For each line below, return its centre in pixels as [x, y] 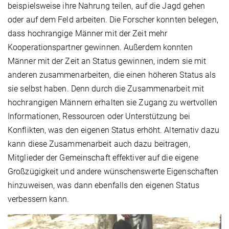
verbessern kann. [39, 199]
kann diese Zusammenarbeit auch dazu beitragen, [99, 144]
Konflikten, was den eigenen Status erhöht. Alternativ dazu [113, 130]
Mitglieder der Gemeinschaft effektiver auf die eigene [103, 158]
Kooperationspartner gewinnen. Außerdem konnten [100, 48]
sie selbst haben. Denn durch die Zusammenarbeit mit [106, 89]
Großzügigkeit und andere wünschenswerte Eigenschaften [113, 172]
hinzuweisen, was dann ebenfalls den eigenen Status [104, 186]
